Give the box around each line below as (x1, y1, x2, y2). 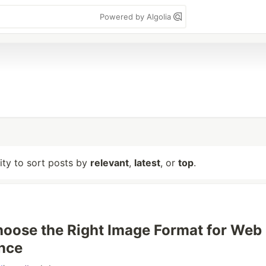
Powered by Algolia (100, 12, 173, 21)
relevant (90, 157, 129, 169)
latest (134, 157, 160, 169)
